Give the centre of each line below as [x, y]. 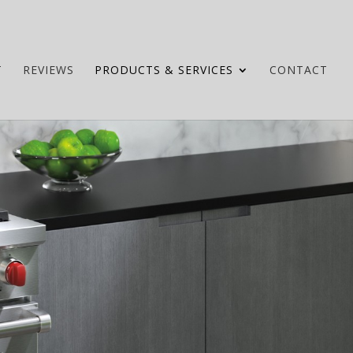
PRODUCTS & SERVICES [164, 70]
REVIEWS [48, 70]
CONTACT [299, 70]
